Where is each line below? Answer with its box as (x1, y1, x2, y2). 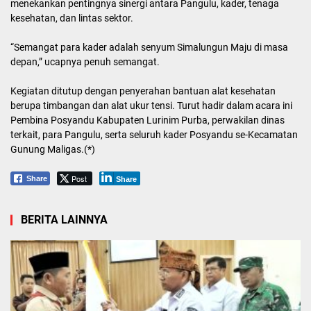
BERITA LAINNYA (21, 213, 108, 226)
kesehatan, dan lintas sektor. (10, 12, 133, 24)
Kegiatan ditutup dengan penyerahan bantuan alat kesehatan (10, 85, 276, 96)
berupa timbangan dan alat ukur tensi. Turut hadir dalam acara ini (10, 100, 292, 111)
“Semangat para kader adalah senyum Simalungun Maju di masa (10, 42, 288, 53)
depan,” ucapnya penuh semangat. (10, 56, 160, 67)
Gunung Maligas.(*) (10, 144, 95, 155)
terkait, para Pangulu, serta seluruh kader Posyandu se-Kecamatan (10, 129, 298, 140)
